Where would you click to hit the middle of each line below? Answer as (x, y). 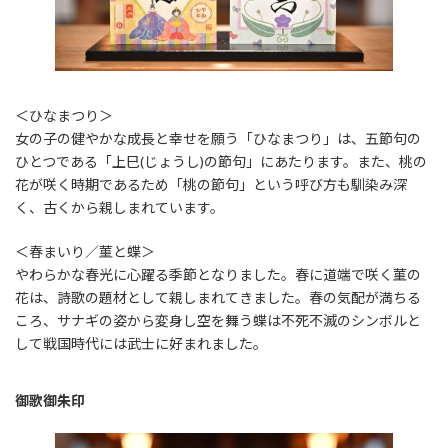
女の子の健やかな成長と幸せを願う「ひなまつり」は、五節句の (218, 139)
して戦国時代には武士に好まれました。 (141, 344)
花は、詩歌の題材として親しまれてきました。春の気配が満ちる (218, 298)
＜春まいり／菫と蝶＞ (85, 252)
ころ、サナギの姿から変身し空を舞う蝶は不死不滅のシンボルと (218, 321)
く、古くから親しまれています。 (119, 208)
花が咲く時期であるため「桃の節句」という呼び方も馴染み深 (211, 185)
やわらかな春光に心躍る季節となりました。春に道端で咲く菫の (218, 275)
